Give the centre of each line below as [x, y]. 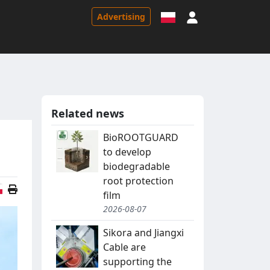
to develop [127, 152]
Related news [88, 114]
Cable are [124, 247]
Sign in [213, 16]
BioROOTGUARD [141, 138]
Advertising [121, 16]
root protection [138, 181]
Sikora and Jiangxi [143, 233]
